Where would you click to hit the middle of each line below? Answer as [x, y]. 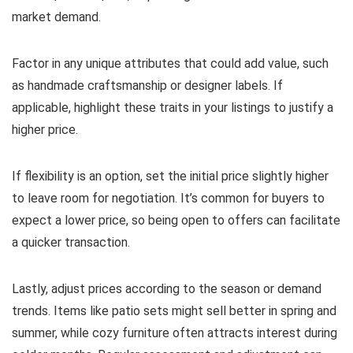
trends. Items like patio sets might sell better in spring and [174, 311]
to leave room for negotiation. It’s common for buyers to [168, 199]
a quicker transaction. [71, 243]
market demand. [56, 17]
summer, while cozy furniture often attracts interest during [175, 333]
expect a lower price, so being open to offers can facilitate [176, 221]
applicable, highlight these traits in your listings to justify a [173, 108]
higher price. [45, 130]
